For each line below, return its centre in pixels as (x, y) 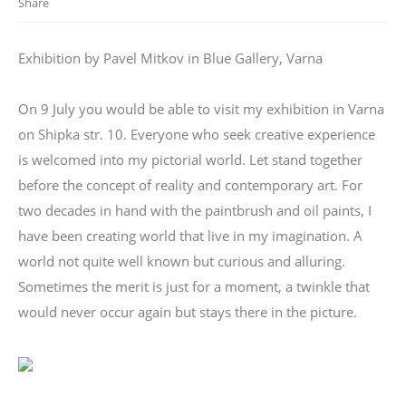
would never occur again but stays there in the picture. (188, 311)
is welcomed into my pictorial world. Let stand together (190, 159)
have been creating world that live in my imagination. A (190, 235)
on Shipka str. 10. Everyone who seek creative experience (197, 134)
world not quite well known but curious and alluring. (182, 261)
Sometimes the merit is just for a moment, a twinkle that (194, 286)
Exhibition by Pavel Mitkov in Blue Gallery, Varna (170, 58)
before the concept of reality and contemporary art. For (190, 184)
